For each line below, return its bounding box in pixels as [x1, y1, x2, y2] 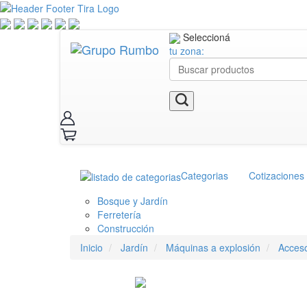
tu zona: [169, 43, 204, 58]
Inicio [80, 241, 103, 255]
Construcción [97, 221, 154, 236]
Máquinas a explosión [166, 241, 260, 255]
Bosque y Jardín [97, 194, 168, 208]
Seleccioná [183, 29, 230, 44]
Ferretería [97, 208, 141, 222]
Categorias [181, 168, 228, 182]
